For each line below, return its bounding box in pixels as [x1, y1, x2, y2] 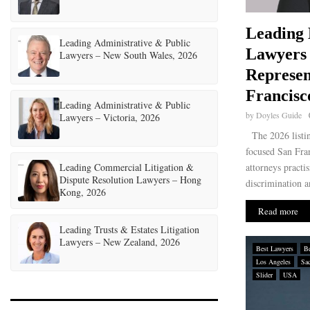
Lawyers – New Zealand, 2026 [60, 235, 180, 248]
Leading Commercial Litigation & [60, 161, 194, 174]
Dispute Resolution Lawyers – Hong [60, 173, 201, 186]
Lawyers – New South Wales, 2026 [60, 48, 197, 62]
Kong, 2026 [60, 185, 106, 199]
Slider [256, 270, 273, 280]
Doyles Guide [256, 109, 302, 120]
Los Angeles [256, 257, 291, 266]
